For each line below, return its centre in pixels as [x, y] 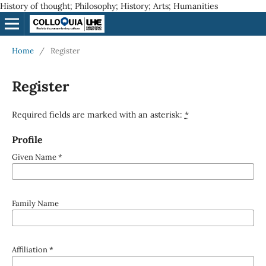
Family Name [35, 203]
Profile [27, 139]
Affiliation [30, 249]
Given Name [35, 157]
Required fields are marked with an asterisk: [98, 114]
